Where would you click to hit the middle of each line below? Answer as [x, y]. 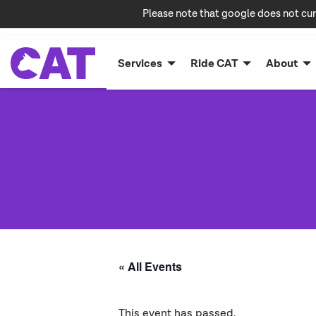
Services [140, 63]
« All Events [150, 266]
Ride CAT [214, 63]
